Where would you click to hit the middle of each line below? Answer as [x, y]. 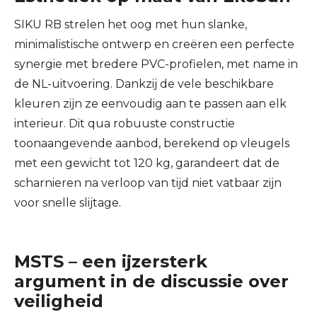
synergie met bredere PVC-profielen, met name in [156, 64]
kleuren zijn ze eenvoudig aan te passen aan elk [150, 104]
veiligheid [59, 301]
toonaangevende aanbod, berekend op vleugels [152, 143]
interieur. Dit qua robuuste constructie [125, 123]
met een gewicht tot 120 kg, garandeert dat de [147, 163]
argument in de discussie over [151, 281]
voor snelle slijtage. [68, 203]
